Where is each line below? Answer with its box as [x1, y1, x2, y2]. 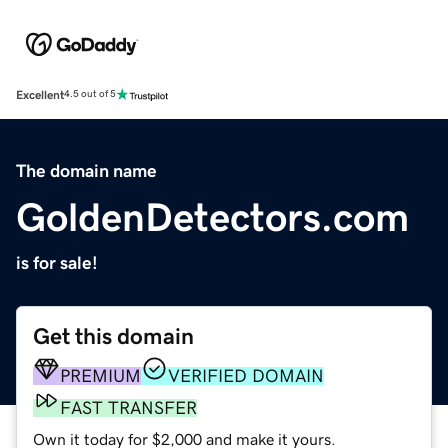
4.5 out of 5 [64, 89, 116, 100]
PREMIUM [60, 366, 141, 385]
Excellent [16, 88, 64, 101]
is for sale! [16, 253, 98, 272]
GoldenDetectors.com [16, 196, 409, 237]
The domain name [16, 161, 157, 180]
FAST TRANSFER [60, 398, 197, 417]
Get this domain [33, 324, 194, 348]
